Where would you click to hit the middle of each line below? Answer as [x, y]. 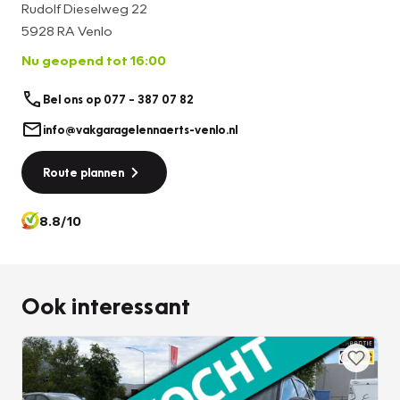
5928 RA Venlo [67, 31]
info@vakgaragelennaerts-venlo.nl [140, 130]
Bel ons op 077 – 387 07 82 [118, 99]
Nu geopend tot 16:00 [94, 60]
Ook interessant [106, 306]
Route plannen [83, 173]
